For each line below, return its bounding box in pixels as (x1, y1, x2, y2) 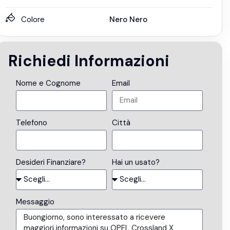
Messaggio (15, 196, 54, 207)
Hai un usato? (111, 157, 160, 167)
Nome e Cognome (15, 78, 81, 88)
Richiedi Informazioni (8, 50, 169, 71)
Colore (21, 14, 45, 25)
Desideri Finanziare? (15, 157, 86, 167)
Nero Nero (109, 14, 147, 25)
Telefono (15, 117, 47, 128)
